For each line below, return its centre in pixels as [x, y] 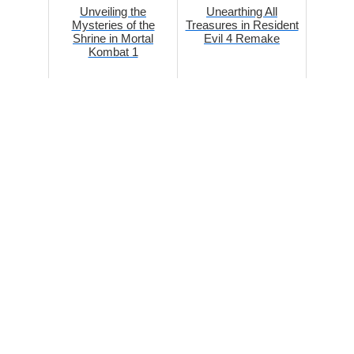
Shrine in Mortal [113, 39]
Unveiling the [113, 12]
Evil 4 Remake [242, 39]
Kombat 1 [113, 52]
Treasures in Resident [242, 25]
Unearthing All [242, 12]
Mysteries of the [113, 25]
